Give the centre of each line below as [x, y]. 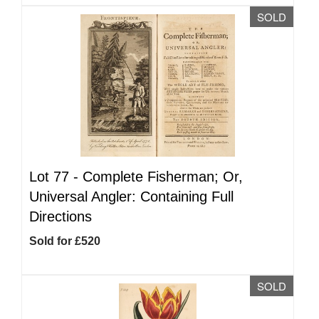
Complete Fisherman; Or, [163, 177]
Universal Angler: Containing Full [131, 197]
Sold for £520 [65, 241]
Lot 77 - [56, 177]
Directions [61, 216]
